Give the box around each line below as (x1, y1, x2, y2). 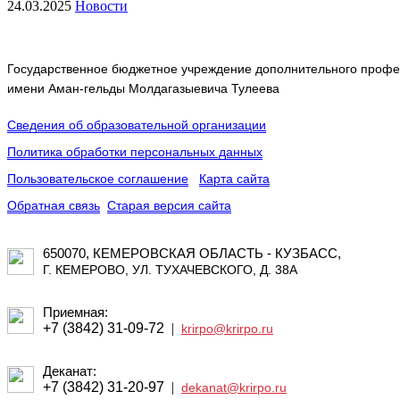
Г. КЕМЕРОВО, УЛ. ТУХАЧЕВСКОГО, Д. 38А (43, 262, 297, 278)
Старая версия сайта (107, 198, 231, 213)
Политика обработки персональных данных (7, 145, 262, 160)
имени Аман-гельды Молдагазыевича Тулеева (7, 81, 279, 96)
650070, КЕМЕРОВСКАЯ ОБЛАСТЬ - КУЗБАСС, (43, 246, 341, 262)
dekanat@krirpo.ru (181, 380, 287, 396)
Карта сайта (199, 171, 270, 187)
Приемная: (43, 304, 108, 321)
